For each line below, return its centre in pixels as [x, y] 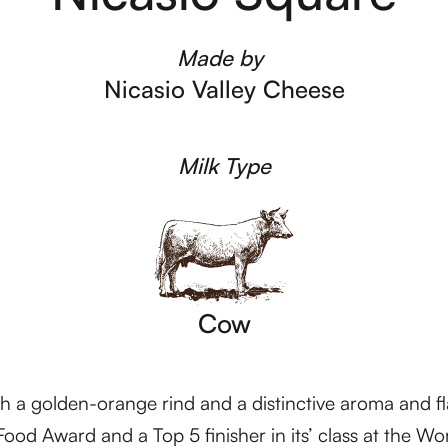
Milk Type [224, 165]
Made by [219, 57]
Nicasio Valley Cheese [224, 89]
